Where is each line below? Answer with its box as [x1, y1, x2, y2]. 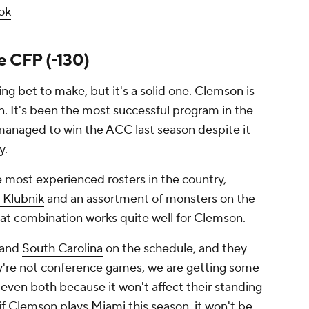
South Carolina [22, 241, 103, 257]
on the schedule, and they [103, 241, 247, 257]
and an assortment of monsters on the [44, 191, 255, 208]
